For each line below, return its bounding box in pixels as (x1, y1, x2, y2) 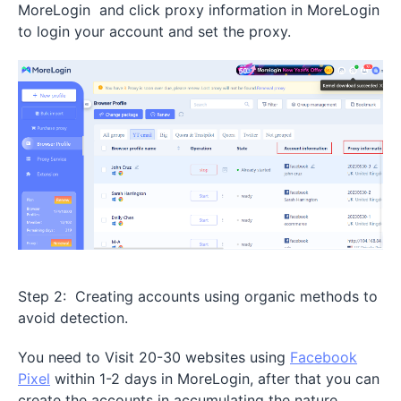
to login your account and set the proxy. (18, 22, 295, 40)
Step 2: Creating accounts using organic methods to (18, 286, 378, 305)
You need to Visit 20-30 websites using (18, 347, 290, 366)
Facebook (290, 347, 357, 366)
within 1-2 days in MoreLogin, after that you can (50, 369, 380, 388)
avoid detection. (18, 308, 128, 327)
